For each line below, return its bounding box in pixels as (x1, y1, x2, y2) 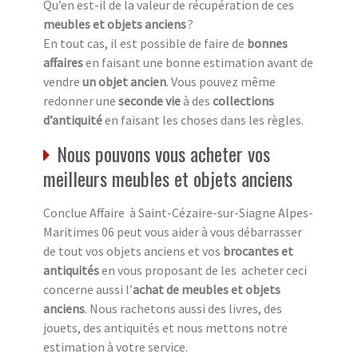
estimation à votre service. (43, 338, 188, 355)
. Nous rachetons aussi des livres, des (85, 300, 282, 316)
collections (213, 92, 274, 109)
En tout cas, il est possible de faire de (43, 34, 247, 51)
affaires (43, 54, 83, 70)
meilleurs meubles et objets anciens (43, 163, 292, 193)
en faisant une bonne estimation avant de (83, 54, 313, 70)
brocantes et (223, 242, 293, 259)
